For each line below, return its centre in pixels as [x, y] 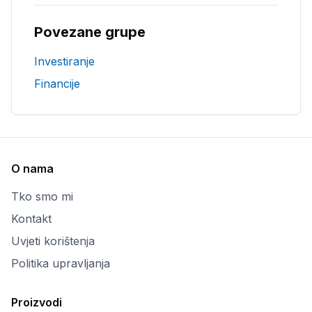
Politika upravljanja [61, 263]
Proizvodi [37, 302]
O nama [32, 169]
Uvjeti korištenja [53, 241]
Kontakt [31, 219]
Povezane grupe [90, 32]
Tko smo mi [42, 196]
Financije [57, 84]
